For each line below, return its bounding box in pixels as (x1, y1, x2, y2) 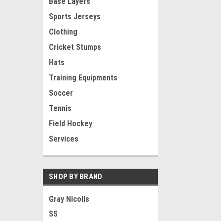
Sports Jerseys (49, 12, 101, 21)
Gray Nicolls (49, 194, 89, 204)
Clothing (49, 27, 77, 37)
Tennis (49, 104, 72, 113)
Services (49, 134, 78, 144)
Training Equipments (49, 73, 117, 82)
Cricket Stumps (49, 42, 101, 52)
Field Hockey (49, 119, 92, 128)
